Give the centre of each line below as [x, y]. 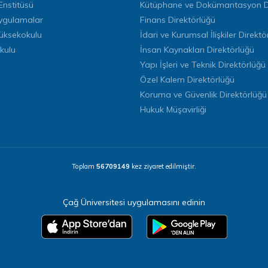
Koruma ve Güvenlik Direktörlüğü [203, 95]
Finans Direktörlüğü [178, 20]
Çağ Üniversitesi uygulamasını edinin [134, 202]
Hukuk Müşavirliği [173, 109]
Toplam [84, 166]
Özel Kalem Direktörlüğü [187, 80]
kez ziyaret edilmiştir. [163, 166]
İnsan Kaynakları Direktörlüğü [197, 50]
